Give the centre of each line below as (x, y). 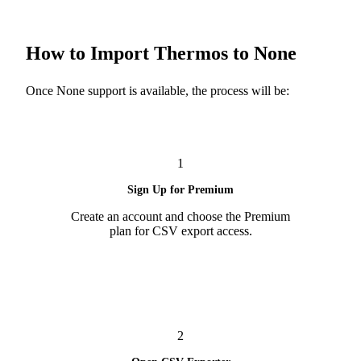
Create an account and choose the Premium (180, 216)
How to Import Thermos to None (161, 53)
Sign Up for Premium (180, 189)
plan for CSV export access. (180, 230)
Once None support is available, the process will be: (158, 90)
